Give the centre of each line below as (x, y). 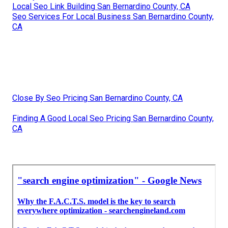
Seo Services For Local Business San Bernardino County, (113, 17)
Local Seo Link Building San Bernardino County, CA (101, 7)
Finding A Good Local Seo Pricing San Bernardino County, (113, 119)
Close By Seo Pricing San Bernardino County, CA (97, 98)
